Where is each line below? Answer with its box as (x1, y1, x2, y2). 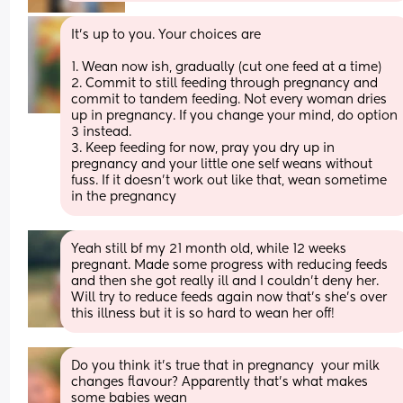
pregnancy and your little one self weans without (71, 157, 373, 171)
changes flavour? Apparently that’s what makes (71, 375, 369, 389)
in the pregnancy (71, 190, 177, 203)
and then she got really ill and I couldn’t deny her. (71, 274, 380, 288)
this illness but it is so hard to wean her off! (71, 307, 336, 320)
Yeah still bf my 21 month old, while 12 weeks (71, 242, 347, 255)
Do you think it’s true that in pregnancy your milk (71, 359, 381, 372)
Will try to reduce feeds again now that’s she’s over (71, 291, 388, 304)
